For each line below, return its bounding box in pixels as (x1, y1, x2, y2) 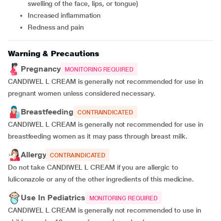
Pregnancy (21, 64, 61, 74)
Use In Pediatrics (21, 193, 85, 202)
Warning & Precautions (8, 49, 100, 58)
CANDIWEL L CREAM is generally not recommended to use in (8, 206, 201, 214)
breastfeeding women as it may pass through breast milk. (8, 132, 187, 140)
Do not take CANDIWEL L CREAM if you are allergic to (8, 163, 178, 171)
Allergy (21, 150, 46, 159)
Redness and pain (32, 23, 84, 31)
